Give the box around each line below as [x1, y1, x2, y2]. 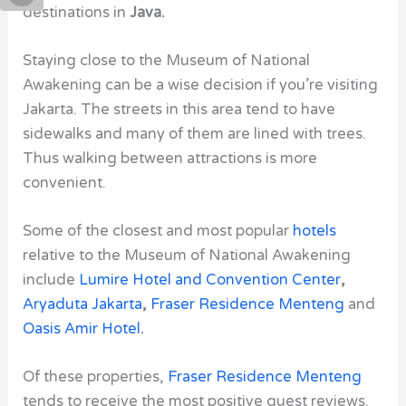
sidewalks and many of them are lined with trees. [23, 124, 367, 143]
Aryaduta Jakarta [23, 295, 143, 314]
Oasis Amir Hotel [23, 320, 141, 339]
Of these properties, [23, 368, 169, 387]
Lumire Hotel [75, 271, 176, 290]
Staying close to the [23, 51, 167, 70]
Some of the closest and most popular [23, 222, 294, 241]
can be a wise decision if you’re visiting [105, 75, 379, 94]
